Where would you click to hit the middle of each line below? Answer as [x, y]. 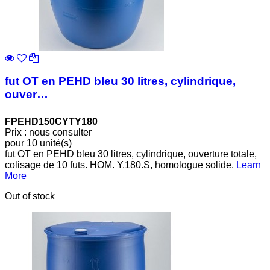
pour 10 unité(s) [38, 143]
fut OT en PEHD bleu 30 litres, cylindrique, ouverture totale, [131, 154]
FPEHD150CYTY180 [51, 122]
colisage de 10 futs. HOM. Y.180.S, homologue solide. [121, 165]
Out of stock [30, 196]
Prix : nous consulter [48, 133]
